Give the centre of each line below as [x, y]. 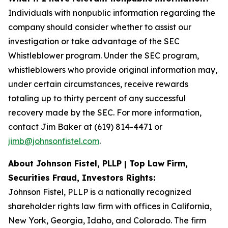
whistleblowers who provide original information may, [113, 70]
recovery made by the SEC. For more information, [105, 112]
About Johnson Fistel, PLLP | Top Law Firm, [98, 163]
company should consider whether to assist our [100, 27]
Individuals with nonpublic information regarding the [112, 13]
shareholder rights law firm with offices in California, [110, 206]
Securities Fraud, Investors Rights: [82, 178]
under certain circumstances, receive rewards [98, 84]
